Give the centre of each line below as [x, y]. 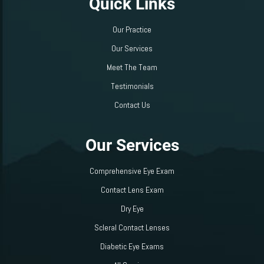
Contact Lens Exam [132, 190]
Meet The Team [132, 67]
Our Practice [132, 30]
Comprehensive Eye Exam [132, 171]
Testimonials [132, 86]
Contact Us [132, 105]
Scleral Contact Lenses [132, 228]
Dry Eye [132, 209]
